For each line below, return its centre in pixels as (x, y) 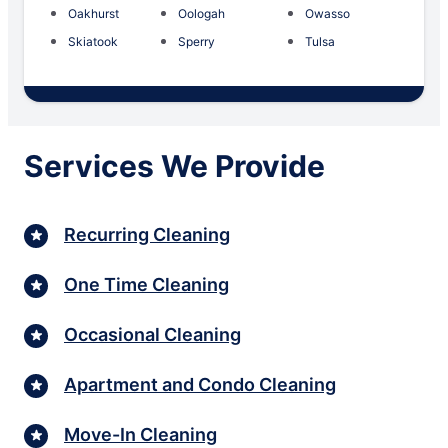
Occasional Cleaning (152, 335)
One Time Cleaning (146, 285)
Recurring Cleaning (147, 235)
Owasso (328, 13)
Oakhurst (93, 13)
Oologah (201, 13)
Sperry (196, 41)
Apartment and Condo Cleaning (200, 385)
